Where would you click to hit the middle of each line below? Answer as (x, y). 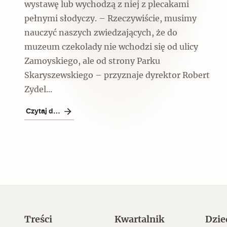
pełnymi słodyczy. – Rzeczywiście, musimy (110, 18)
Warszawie (104, 161)
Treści (38, 220)
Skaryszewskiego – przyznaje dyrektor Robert (117, 75)
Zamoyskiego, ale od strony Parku (92, 61)
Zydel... (38, 89)
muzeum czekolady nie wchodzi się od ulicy (111, 47)
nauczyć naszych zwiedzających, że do (101, 33)
